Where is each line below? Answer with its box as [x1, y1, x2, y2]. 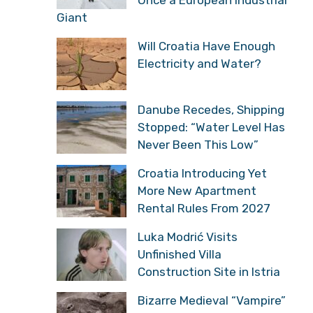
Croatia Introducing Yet [138, 166, 267, 180]
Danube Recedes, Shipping [138, 102, 284, 117]
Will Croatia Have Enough [138, 38, 275, 53]
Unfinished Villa [138, 247, 221, 261]
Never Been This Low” [138, 137, 259, 152]
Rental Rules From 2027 [138, 201, 270, 215]
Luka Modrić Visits [138, 229, 238, 244]
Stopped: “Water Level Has [138, 119, 285, 134]
